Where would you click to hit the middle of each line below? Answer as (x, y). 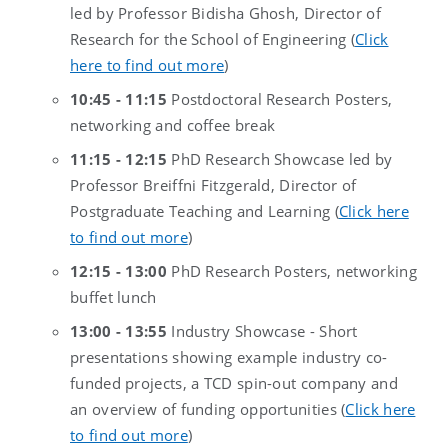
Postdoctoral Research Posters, (279, 99)
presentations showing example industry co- (229, 357)
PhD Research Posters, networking (291, 271)
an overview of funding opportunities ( (208, 409)
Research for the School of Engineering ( (213, 39)
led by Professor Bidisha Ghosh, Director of (225, 13)
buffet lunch (113, 297)
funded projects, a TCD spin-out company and (234, 383)
